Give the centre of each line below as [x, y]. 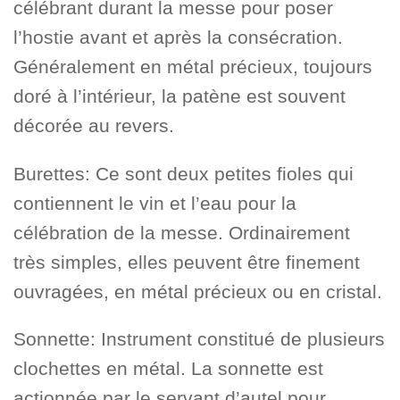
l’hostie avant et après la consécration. [178, 37]
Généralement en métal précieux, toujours [193, 67]
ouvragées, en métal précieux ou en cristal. [198, 291]
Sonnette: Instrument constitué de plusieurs [199, 339]
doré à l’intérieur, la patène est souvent [179, 96]
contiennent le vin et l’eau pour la [155, 203]
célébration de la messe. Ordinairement [182, 232]
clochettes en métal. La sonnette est [168, 369]
